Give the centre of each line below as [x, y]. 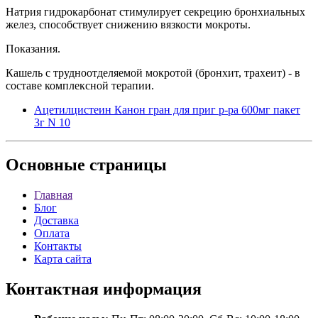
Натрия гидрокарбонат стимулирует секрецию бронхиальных [155, 11]
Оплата [52, 234]
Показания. [33, 48]
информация [150, 289]
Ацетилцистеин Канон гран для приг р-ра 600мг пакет [167, 109]
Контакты [58, 246]
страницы [126, 165]
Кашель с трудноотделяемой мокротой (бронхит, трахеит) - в [153, 72]
